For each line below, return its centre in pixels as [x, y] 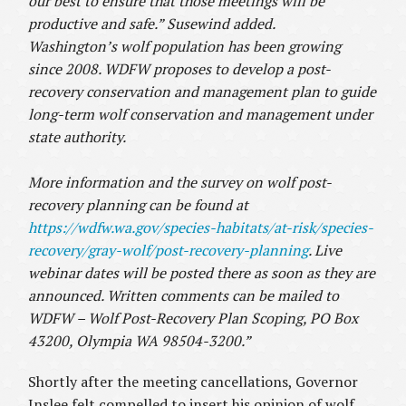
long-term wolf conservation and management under [201, 115]
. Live [325, 251]
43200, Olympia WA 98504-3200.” [140, 341]
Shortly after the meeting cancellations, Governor [193, 382]
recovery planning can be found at [139, 205]
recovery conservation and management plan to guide [203, 92]
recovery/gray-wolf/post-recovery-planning [169, 251]
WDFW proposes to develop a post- [218, 69]
